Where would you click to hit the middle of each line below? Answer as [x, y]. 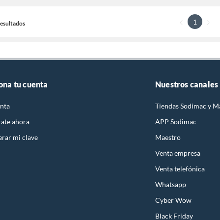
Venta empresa [178, 153]
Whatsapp [171, 185]
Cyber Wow [173, 200]
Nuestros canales [187, 84]
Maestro [168, 137]
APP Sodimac [176, 122]
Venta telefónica [180, 169]
